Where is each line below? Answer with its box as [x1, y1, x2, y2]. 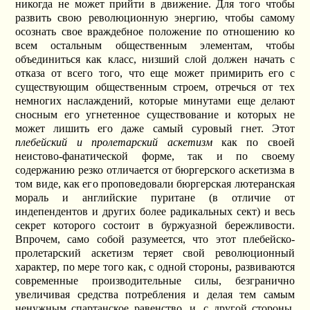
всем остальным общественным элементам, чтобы [15, 39, 295, 52]
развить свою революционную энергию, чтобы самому [15, 12, 295, 24]
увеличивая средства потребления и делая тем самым [15, 289, 295, 301]
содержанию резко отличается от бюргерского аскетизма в [15, 164, 295, 176]
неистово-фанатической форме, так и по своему [15, 150, 295, 163]
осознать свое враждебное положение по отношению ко [15, 26, 295, 38]
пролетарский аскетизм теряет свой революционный [15, 247, 295, 259]
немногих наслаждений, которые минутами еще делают [15, 95, 295, 107]
